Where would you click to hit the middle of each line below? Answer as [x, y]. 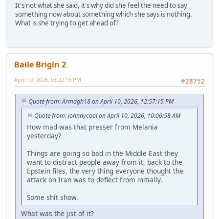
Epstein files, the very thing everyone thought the [105, 171]
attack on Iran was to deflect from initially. [95, 180]
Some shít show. [53, 197]
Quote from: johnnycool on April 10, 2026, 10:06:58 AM [107, 116]
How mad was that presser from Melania [92, 127]
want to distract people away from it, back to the [105, 162]
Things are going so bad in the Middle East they [102, 153]
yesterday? [44, 136]
